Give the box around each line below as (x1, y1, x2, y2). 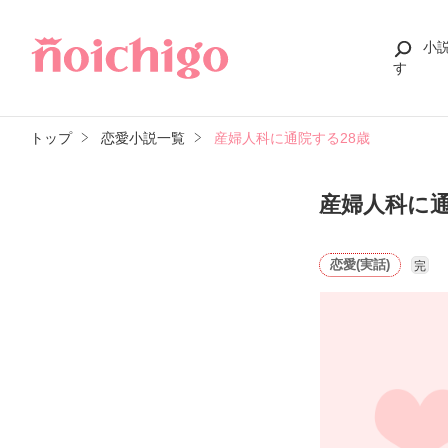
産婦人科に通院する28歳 (213, 129, 370, 146)
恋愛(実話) (330, 256, 391, 272)
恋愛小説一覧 (100, 129, 185, 146)
